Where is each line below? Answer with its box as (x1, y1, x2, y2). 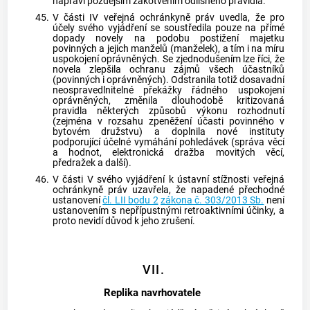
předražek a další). (52, 157, 131, 170)
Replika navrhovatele (104, 286, 201, 299)
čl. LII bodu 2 (102, 194, 158, 206)
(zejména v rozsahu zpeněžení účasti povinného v (52, 116, 284, 128)
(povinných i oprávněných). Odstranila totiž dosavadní (52, 74, 284, 86)
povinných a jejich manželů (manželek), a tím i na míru (52, 43, 284, 55)
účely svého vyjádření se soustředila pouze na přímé (52, 22, 284, 35)
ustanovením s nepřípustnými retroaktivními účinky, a (52, 204, 284, 217)
